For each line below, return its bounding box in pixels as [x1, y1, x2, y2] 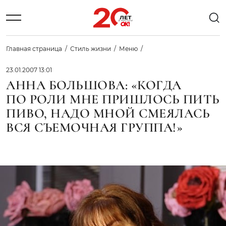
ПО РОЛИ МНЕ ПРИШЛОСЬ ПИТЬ [6, 91, 220, 107]
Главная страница [6, 45, 62, 52]
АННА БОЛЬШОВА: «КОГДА [6, 77, 182, 93]
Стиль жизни [70, 45, 111, 52]
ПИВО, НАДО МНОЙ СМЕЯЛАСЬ [6, 105, 210, 121]
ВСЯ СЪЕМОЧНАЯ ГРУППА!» [6, 120, 183, 135]
